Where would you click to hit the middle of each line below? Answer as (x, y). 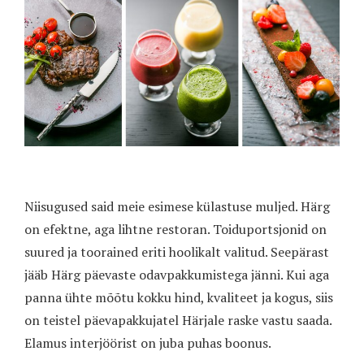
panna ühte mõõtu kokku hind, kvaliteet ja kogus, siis (179, 298)
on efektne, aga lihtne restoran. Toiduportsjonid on (175, 230)
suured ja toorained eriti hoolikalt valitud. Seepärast (177, 252)
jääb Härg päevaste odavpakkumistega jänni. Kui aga (177, 275)
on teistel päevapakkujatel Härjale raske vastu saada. (178, 321)
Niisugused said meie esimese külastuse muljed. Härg (177, 207)
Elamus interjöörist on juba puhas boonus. (148, 343)
